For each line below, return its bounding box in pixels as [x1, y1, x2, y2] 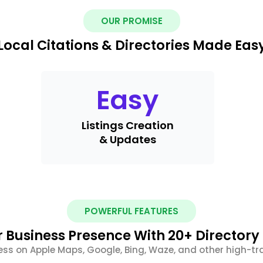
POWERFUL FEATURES [85, 204, 178, 217]
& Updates [99, 131, 156, 147]
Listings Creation [81, 117, 174, 133]
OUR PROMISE [100, 14, 163, 27]
